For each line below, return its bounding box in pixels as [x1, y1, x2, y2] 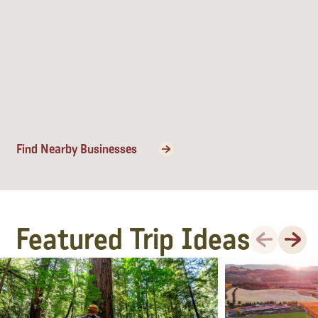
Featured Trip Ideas [16, 221, 250, 258]
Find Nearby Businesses [16, 141, 137, 158]
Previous [249, 224, 296, 238]
